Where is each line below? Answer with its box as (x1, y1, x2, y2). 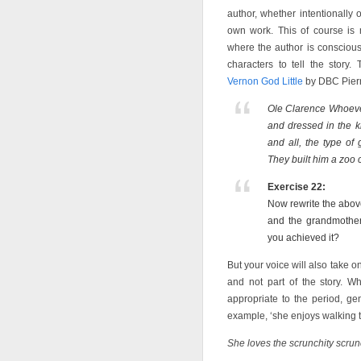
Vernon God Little (227, 76, 303, 87)
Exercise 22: (268, 181, 326, 193)
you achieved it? (268, 232, 339, 243)
